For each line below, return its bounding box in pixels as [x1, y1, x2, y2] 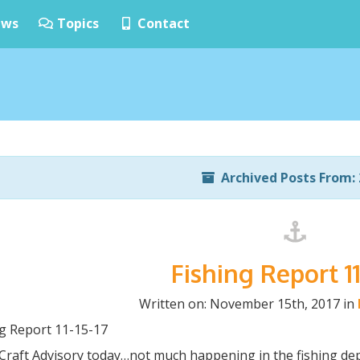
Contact [134, 14, 190, 32]
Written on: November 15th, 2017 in [138, 295, 358, 313]
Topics [54, 14, 99, 32]
